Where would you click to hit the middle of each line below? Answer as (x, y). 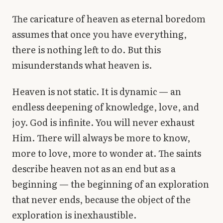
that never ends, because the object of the (101, 199)
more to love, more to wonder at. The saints (107, 153)
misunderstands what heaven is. (82, 65)
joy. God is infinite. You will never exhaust (103, 122)
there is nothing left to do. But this (86, 49)
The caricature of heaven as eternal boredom (109, 18)
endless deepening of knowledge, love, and (106, 107)
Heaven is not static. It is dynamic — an (97, 91)
